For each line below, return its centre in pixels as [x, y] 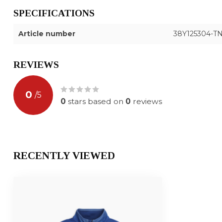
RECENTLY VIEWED [64, 155]
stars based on [96, 101]
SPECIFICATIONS [54, 13]
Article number [47, 33]
